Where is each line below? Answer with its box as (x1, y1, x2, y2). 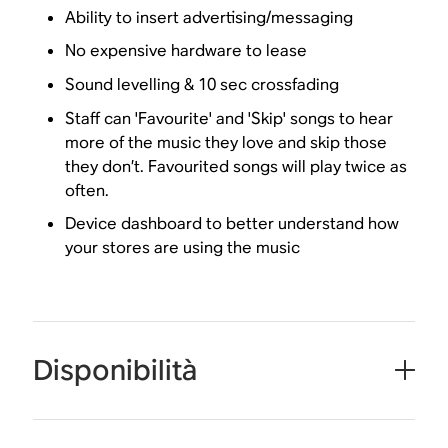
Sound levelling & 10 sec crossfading (65, 73, 340, 95)
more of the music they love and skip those (65, 131, 388, 153)
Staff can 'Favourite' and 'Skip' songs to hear (65, 107, 394, 129)
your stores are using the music (65, 237, 301, 259)
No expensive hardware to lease (65, 40, 308, 62)
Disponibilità (33, 351, 198, 388)
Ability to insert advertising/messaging (65, 6, 354, 28)
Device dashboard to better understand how (65, 213, 400, 235)
